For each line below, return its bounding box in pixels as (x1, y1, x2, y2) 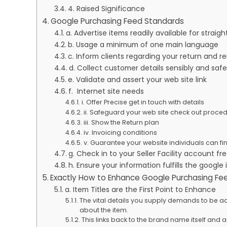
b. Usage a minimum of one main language (67, 40, 220, 50)
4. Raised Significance (67, 4, 147, 14)
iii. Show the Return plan (83, 118, 161, 127)
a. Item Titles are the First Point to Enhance (64, 184, 218, 195)
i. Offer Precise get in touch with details (81, 97, 207, 106)
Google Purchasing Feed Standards (51, 15, 184, 26)
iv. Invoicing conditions (83, 128, 160, 137)
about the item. (79, 205, 128, 214)
